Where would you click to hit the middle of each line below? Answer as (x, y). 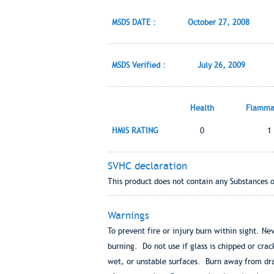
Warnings (128, 215)
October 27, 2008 (218, 22)
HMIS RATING (135, 131)
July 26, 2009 (221, 65)
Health (202, 108)
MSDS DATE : (134, 22)
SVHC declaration (147, 166)
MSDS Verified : (139, 65)
